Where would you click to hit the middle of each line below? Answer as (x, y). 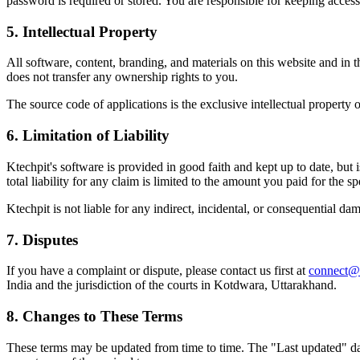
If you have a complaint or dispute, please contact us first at (157, 271)
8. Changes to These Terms (94, 316)
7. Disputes (42, 239)
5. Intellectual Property (82, 31)
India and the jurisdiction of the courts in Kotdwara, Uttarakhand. (172, 285)
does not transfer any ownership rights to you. (122, 77)
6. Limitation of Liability (88, 136)
